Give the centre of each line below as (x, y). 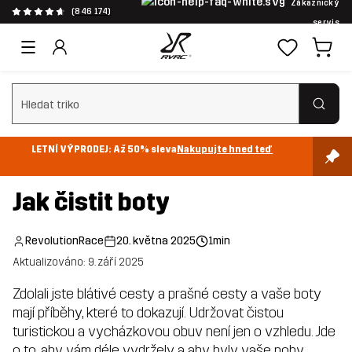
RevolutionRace (64, 241)
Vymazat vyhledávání (66, 108)
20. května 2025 (156, 241)
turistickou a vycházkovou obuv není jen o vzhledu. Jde (174, 332)
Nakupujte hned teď (225, 149)
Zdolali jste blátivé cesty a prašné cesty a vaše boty (167, 294)
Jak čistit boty (91, 202)
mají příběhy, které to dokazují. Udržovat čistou (148, 313)
